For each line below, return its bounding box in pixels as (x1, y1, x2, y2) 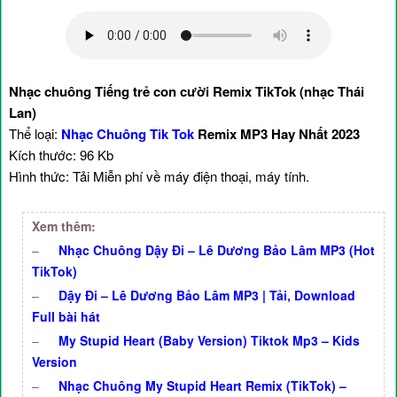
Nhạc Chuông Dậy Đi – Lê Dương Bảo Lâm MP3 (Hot (58, 241, 375, 259)
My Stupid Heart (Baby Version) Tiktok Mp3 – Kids (58, 331, 360, 349)
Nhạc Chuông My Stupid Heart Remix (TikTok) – (58, 377, 346, 394)
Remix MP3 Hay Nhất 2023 (194, 124, 360, 144)
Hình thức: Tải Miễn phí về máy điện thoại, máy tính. (9, 167, 309, 185)
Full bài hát (32, 307, 100, 325)
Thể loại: (9, 124, 61, 143)
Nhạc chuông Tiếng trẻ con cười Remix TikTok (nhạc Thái (9, 82, 364, 101)
